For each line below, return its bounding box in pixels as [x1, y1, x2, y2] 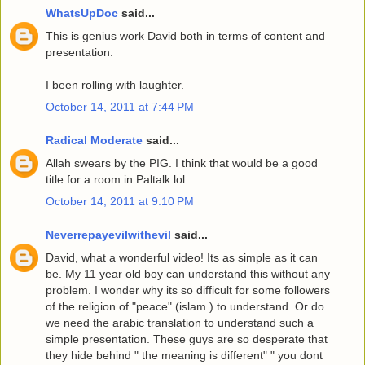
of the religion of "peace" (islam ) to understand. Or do [46, 299, 324, 313]
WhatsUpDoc [46, 7, 118, 20]
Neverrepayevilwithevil [46, 228, 171, 242]
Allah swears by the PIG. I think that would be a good [46, 156, 318, 169]
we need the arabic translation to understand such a [46, 315, 314, 329]
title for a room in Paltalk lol [46, 172, 185, 186]
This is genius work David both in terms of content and [46, 29, 325, 42]
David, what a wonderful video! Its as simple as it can [46, 250, 318, 264]
